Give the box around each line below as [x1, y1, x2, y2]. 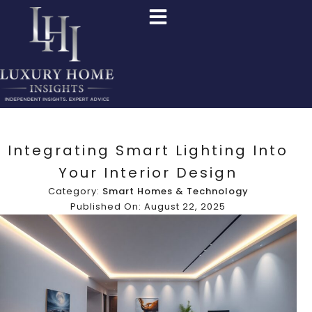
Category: [47, 184, 102, 198]
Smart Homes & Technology [102, 184, 249, 198]
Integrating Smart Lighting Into [8, 140, 289, 160]
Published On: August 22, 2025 [70, 199, 226, 213]
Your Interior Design [58, 162, 238, 182]
